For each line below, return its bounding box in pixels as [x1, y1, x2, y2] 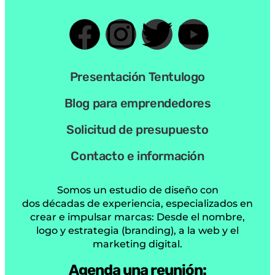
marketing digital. [93, 99, 182, 111]
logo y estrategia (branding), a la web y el [36, 85, 239, 98]
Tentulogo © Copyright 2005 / [11, 209, 165, 222]
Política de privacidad [82, 237, 193, 250]
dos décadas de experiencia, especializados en [22, 58, 253, 71]
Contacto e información [71, 9, 204, 25]
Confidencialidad [94, 257, 181, 269]
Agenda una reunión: [69, 122, 206, 140]
